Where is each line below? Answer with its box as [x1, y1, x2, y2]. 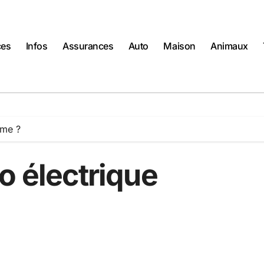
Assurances [62, 40, 114, 52]
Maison [163, 40, 196, 52]
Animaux [210, 40, 248, 52]
